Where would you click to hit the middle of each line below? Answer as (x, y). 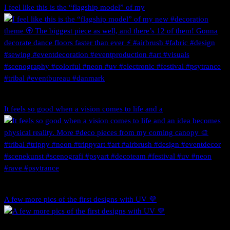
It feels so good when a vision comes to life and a (83, 109)
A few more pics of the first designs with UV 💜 (80, 199)
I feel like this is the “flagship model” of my (74, 7)
